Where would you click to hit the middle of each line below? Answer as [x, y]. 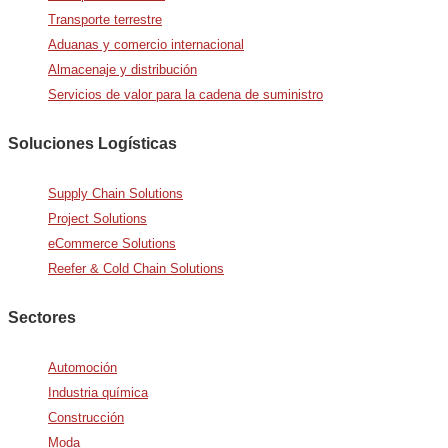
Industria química [98, 392]
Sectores [42, 317]
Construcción [86, 417]
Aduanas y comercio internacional [146, 44]
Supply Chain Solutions [115, 193]
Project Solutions [97, 218]
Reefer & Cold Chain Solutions [136, 268]
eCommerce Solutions [112, 243]
